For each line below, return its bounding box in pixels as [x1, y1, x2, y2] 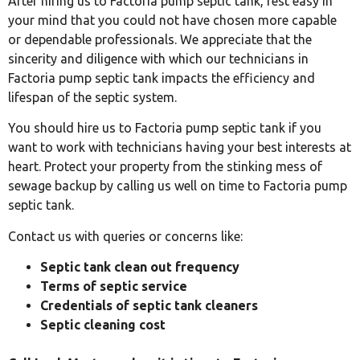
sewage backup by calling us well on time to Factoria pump [8, 178, 347, 194]
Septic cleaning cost [40, 317, 166, 332]
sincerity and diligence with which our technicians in [8, 51, 309, 66]
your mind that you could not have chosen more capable [8, 12, 337, 27]
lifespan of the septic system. [8, 89, 177, 104]
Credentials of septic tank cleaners [40, 297, 258, 313]
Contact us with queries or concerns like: [8, 228, 275, 243]
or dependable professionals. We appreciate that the [8, 31, 312, 47]
